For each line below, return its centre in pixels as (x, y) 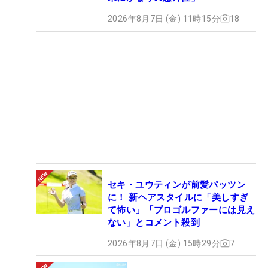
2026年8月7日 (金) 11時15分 (164, 18)
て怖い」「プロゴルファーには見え (182, 210)
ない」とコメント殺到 (154, 222)
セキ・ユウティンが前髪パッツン (177, 185)
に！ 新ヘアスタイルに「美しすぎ (178, 197)
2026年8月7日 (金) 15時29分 (164, 243)
